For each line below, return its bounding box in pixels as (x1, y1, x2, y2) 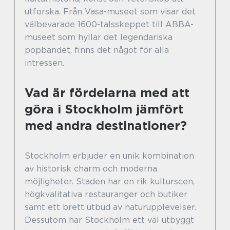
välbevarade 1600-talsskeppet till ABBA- (25, 19, 194, 29)
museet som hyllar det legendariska (25, 32, 172, 42)
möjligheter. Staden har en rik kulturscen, (25, 176, 195, 186)
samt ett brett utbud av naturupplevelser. (25, 202, 196, 212)
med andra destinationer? (25, 118, 187, 133)
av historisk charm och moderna (25, 163, 157, 174)
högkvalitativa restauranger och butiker (25, 189, 187, 199)
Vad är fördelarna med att (25, 85, 189, 100)
